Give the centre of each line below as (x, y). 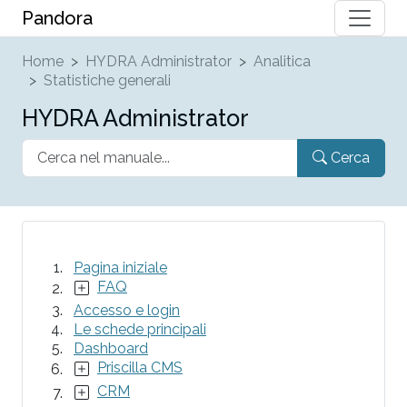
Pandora (57, 18)
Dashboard (111, 348)
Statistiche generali (107, 80)
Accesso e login (127, 310)
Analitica (282, 61)
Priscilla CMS (140, 367)
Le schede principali (140, 329)
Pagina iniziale (120, 268)
